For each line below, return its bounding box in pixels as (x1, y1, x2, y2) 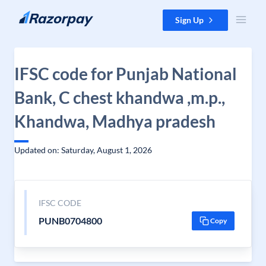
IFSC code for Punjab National (14, 64, 237, 84)
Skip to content (9, 10, 66, 20)
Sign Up (175, 15, 204, 25)
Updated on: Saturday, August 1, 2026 (14, 145, 152, 155)
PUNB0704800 (38, 215, 102, 226)
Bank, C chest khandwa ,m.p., (14, 87, 225, 107)
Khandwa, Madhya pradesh (14, 111, 216, 131)
